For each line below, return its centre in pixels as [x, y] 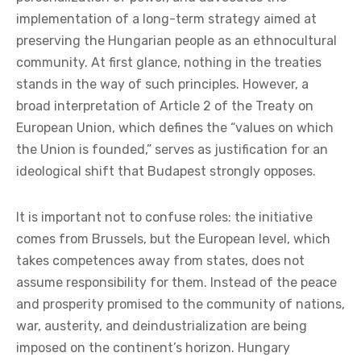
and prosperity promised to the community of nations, [180, 304]
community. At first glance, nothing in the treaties [169, 62]
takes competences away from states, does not [160, 260]
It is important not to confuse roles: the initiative [164, 217]
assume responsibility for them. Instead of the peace [176, 282]
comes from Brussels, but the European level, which [173, 239]
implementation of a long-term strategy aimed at [166, 19]
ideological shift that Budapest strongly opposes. [166, 171]
